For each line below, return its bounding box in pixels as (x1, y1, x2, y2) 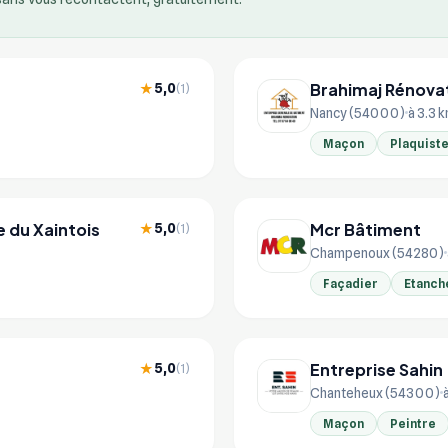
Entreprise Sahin (310, 358, 443, 380)
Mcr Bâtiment (310, 218, 421, 240)
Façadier (323, 275, 378, 291)
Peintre (390, 415, 436, 431)
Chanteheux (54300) (310, 384, 440, 401)
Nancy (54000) (310, 104, 405, 121)
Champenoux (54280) (310, 244, 444, 261)
